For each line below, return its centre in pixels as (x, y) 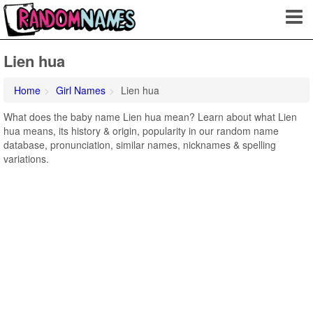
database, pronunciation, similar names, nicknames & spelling (140, 145)
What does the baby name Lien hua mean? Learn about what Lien (150, 117)
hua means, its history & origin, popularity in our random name (141, 131)
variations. (26, 159)
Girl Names (81, 90)
